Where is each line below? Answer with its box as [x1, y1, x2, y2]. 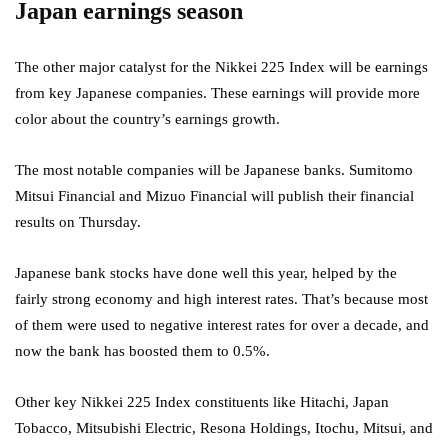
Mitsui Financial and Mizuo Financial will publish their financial [15, 188, 414, 205]
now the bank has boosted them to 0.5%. [15, 343, 270, 360]
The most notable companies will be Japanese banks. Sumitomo [15, 162, 413, 179]
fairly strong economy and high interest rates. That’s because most [15, 291, 428, 308]
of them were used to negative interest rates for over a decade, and [15, 317, 429, 334]
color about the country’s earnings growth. [15, 111, 280, 128]
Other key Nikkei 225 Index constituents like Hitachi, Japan [15, 394, 389, 411]
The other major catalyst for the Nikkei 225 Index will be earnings [15, 59, 428, 76]
